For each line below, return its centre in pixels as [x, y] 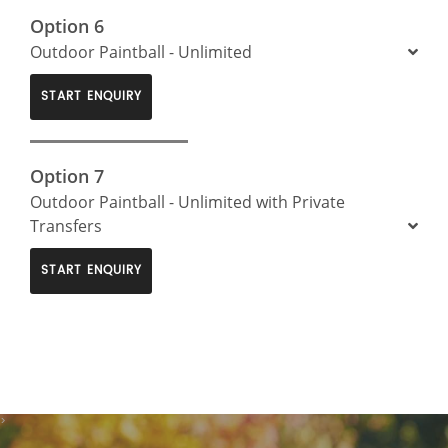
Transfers [66, 225]
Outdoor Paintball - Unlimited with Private [187, 201]
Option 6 [67, 25]
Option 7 [67, 175]
